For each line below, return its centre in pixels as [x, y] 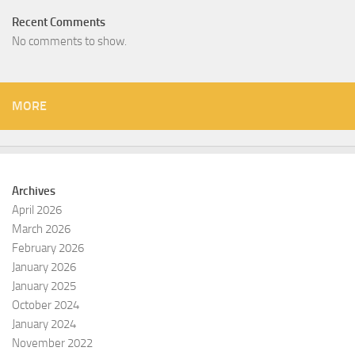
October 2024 [46, 305]
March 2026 [41, 229]
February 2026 [48, 248]
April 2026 [37, 210]
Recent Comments [59, 23]
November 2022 [52, 344]
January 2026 [44, 267]
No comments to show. [69, 42]
